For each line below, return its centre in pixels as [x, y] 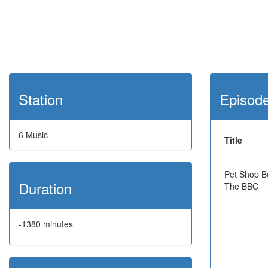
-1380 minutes [46, 224]
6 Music [33, 135]
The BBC [241, 186]
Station [41, 99]
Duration [45, 188]
